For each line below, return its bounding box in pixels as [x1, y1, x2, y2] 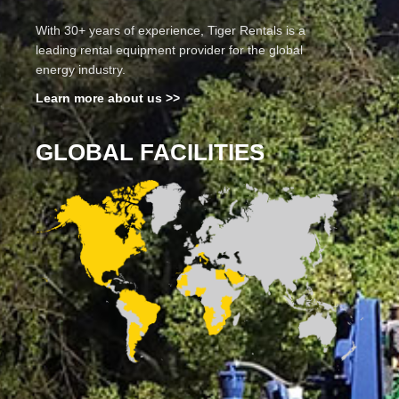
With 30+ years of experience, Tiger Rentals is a [36, 23, 305, 38]
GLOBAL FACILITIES [36, 139, 265, 167]
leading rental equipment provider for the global [36, 43, 303, 58]
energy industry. [36, 62, 126, 77]
